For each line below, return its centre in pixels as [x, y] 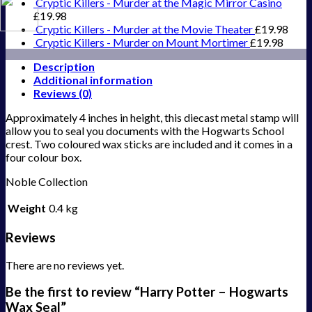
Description [64, 67]
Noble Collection [47, 182]
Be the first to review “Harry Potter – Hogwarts [147, 292]
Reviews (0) [63, 93]
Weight [27, 208]
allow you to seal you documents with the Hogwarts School [145, 131]
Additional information [93, 80]
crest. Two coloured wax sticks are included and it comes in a [149, 144]
